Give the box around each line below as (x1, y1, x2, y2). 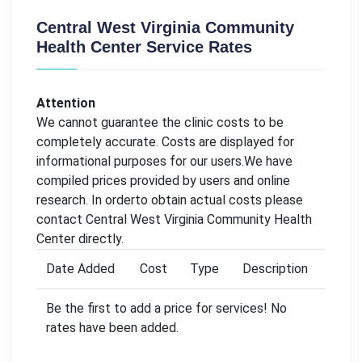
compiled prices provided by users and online (36, 173, 290, 189)
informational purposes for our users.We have (36, 154, 293, 170)
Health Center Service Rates (36, 38, 252, 57)
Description (242, 261, 308, 277)
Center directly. (36, 231, 124, 247)
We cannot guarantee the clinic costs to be (36, 115, 284, 131)
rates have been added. (46, 320, 179, 336)
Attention (36, 95, 95, 112)
